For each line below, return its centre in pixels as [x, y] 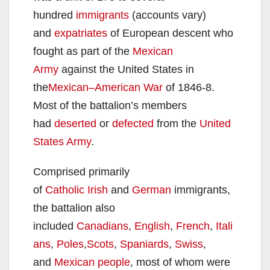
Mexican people [92, 262]
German [152, 190]
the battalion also [74, 208]
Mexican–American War [105, 87]
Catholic [65, 190]
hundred [55, 15]
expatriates [81, 33]
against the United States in [126, 69]
